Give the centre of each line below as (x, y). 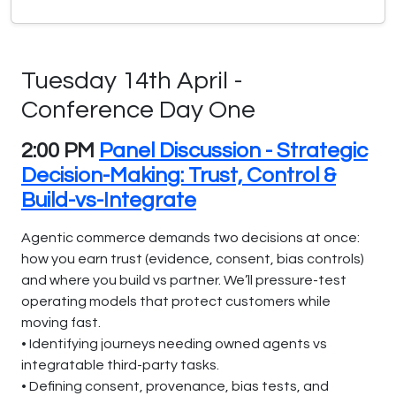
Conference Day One (138, 110)
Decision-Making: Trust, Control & (179, 175)
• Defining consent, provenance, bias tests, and (175, 386)
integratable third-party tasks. (120, 365)
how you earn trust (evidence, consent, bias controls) (193, 259)
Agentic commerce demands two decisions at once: (190, 237)
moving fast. (61, 322)
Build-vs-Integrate (109, 200)
